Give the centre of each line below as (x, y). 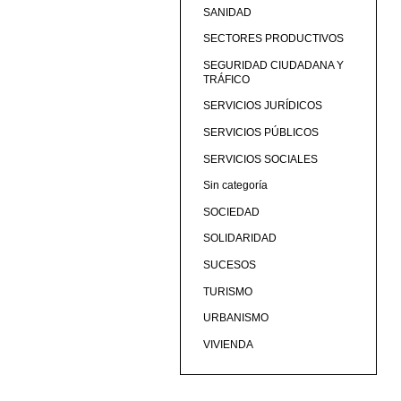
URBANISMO (235, 318)
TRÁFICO (226, 79)
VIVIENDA (228, 344)
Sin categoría (235, 186)
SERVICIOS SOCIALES (260, 159)
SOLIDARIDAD (239, 239)
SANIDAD (227, 12)
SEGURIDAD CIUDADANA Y (273, 65)
